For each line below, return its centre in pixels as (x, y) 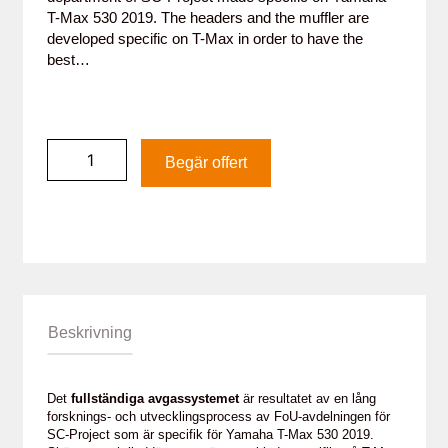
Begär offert (205, 162)
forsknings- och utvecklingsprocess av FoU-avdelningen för (218, 417)
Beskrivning (89, 332)
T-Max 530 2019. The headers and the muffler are (207, 17)
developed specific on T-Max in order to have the (204, 38)
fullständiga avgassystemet (154, 399)
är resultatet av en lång (307, 399)
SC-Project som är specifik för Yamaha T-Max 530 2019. (210, 435)
